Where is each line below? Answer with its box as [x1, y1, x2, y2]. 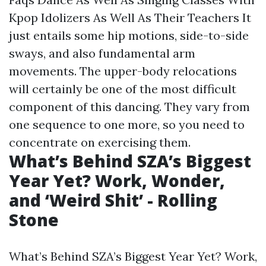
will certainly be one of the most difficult [9, 81, 236, 96]
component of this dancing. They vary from [9, 99, 250, 114]
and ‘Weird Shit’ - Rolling [9, 189, 217, 211]
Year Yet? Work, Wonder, [9, 169, 225, 192]
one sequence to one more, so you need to [9, 117, 245, 132]
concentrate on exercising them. [9, 135, 191, 150]
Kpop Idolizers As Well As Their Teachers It [9, 10, 251, 25]
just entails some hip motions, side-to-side [9, 28, 249, 43]
